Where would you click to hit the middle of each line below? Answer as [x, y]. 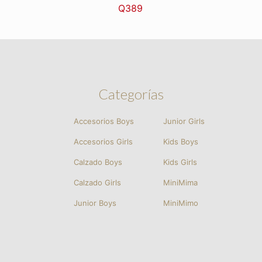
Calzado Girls [98, 183]
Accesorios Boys [104, 121]
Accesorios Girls [104, 142]
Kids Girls [180, 162]
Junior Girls [184, 121]
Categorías [131, 94]
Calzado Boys [98, 162]
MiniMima [181, 183]
